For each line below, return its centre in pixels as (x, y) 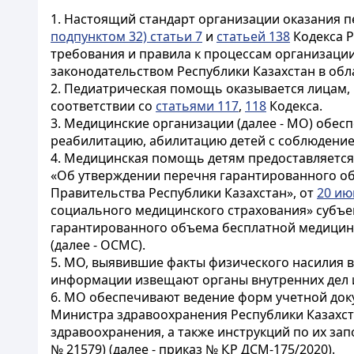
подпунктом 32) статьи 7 (126, 36)
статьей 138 (253, 36)
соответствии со (103, 106)
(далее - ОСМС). (98, 245)
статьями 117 (197, 106)
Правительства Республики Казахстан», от (184, 193)
